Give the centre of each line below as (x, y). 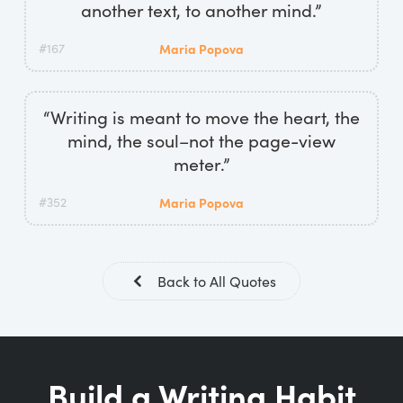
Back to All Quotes (217, 281)
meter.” (201, 163)
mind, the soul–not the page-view (201, 140)
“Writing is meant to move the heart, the (201, 116)
